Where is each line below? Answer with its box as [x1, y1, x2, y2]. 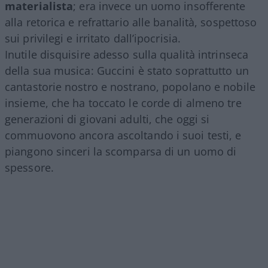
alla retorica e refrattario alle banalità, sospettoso [5, 14, 257, 29]
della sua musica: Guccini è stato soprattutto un [5, 63, 249, 78]
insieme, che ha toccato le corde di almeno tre [5, 95, 242, 110]
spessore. [5, 160, 54, 175]
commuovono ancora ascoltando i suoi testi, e [5, 127, 242, 142]
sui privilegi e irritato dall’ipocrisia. [5, 31, 181, 45]
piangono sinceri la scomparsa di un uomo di [5, 144, 237, 159]
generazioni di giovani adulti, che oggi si [5, 111, 210, 126]
